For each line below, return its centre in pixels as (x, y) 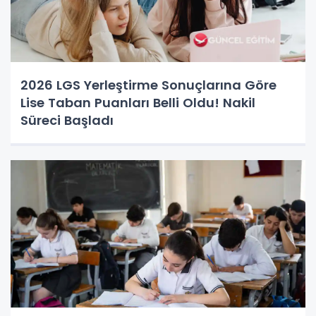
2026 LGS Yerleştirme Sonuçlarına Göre (148, 85)
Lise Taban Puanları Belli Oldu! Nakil (138, 102)
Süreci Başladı (67, 120)
